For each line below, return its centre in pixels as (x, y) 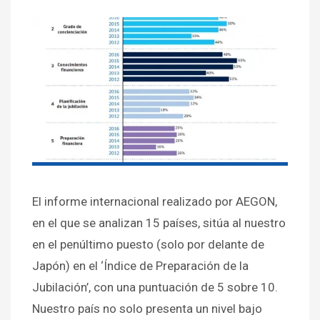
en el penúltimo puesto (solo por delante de (148, 244)
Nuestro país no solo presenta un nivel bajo (147, 308)
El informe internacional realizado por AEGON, (155, 201)
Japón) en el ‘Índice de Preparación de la (140, 265)
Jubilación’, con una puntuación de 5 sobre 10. (155, 287)
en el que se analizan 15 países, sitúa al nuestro (159, 222)
